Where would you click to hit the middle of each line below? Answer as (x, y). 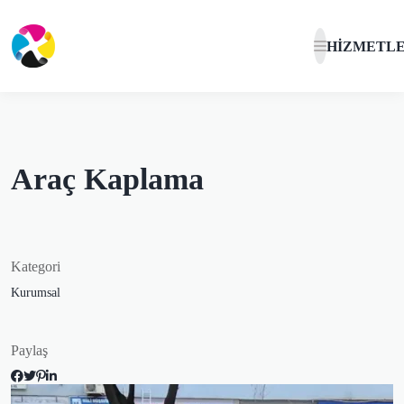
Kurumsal (36, 293)
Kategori (36, 266)
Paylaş (29, 350)
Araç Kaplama (107, 179)
